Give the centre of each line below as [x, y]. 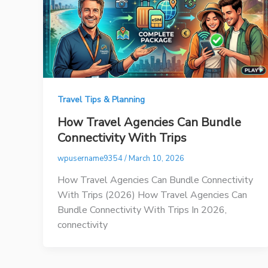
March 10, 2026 [156, 158]
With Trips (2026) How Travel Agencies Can [152, 195]
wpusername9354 [91, 158]
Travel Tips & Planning [101, 100]
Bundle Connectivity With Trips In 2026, [142, 210]
